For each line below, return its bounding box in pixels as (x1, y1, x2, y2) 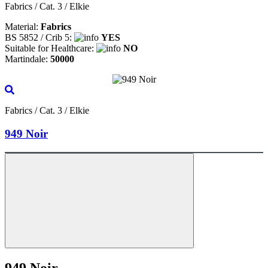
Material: (5, 22, 41, 32)
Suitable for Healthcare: (5, 43, 96, 54)
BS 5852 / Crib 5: (5, 32, 74, 43)
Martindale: (5, 54, 50, 65)
